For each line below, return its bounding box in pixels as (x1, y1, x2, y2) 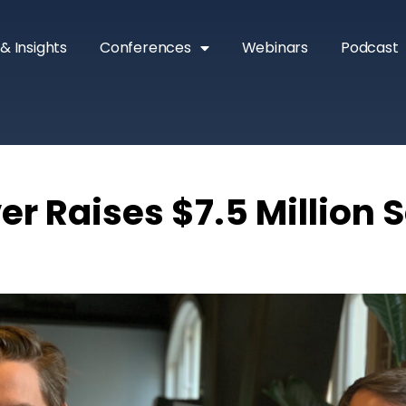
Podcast (340, 37, 399, 58)
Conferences (99, 37, 191, 58)
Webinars (241, 37, 308, 58)
